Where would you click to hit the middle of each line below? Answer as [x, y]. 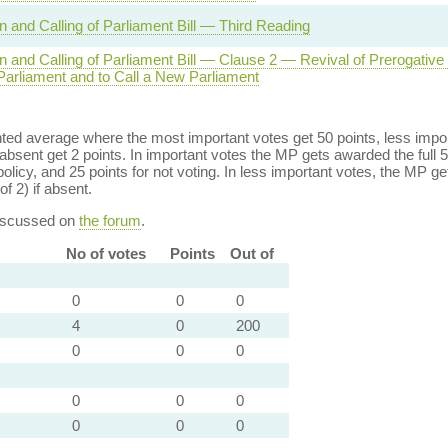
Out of [251, 253]
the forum [109, 220]
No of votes [105, 253]
